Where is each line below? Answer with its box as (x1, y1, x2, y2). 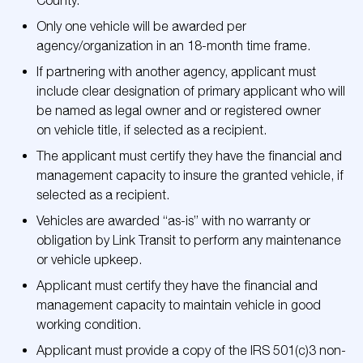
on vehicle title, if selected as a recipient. (36, 122, 267, 137)
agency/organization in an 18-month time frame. (36, 38, 314, 53)
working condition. (36, 317, 141, 331)
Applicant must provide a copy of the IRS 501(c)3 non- (36, 343, 346, 357)
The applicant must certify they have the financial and (36, 148, 342, 163)
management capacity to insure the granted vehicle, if (36, 168, 344, 182)
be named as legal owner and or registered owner (36, 103, 321, 117)
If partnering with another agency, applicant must (36, 64, 316, 79)
